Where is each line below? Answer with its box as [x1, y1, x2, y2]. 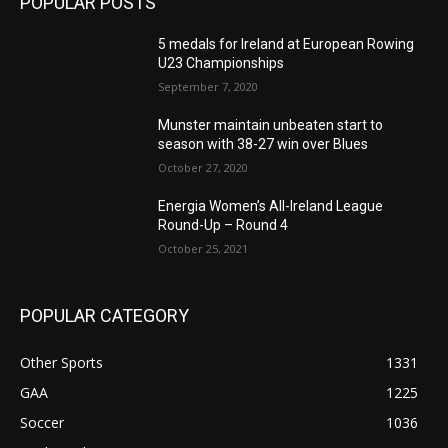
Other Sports [20, 352, 103, 372]
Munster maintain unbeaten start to [158, 116, 384, 133]
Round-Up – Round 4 [158, 216, 289, 233]
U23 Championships [158, 54, 285, 71]
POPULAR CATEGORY [20, 304, 189, 326]
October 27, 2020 [158, 159, 249, 175]
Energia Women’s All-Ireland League [158, 197, 384, 214]
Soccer [20, 412, 64, 432]
